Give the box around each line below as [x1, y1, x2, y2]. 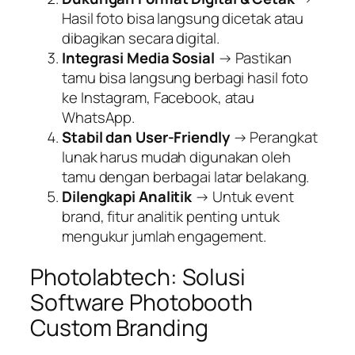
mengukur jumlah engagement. [62, 225, 267, 246]
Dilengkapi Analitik [62, 185, 193, 207]
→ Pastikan [214, 47, 292, 68]
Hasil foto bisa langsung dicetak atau [62, 7, 304, 29]
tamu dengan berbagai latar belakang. [62, 166, 310, 187]
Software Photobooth [30, 287, 254, 319]
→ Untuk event [192, 185, 294, 207]
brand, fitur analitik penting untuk [62, 205, 280, 227]
